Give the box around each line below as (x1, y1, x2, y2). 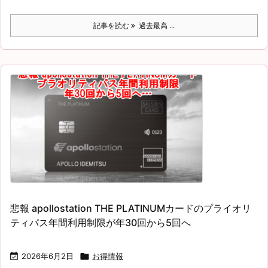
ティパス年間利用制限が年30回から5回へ (10, 216, 191, 229)
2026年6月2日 (22, 251, 74, 261)
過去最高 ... (135, 20, 175, 30)
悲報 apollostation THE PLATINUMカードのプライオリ (10, 202, 251, 214)
